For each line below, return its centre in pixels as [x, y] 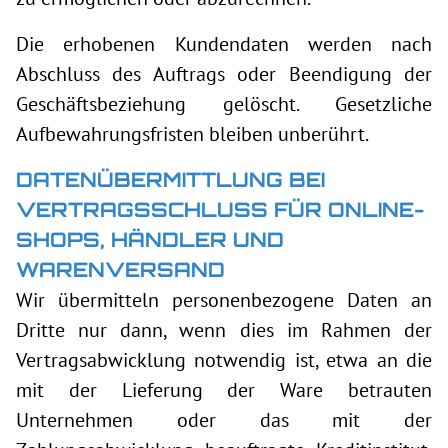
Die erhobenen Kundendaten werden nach [224, 44]
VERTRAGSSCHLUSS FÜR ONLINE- [220, 209]
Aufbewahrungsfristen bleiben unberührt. [192, 134]
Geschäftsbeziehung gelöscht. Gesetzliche [224, 104]
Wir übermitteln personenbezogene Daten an [224, 300]
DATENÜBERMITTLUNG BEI [170, 179]
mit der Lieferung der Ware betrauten [224, 390]
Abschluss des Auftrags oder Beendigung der [224, 74]
